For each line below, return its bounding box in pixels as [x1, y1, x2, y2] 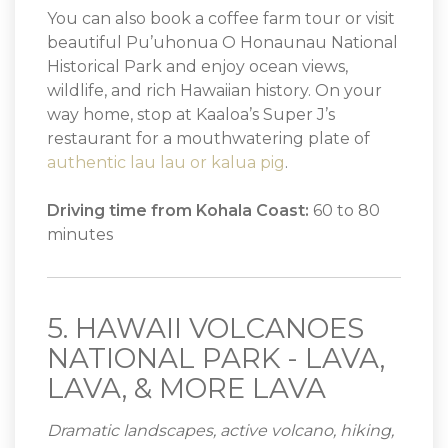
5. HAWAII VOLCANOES [47, 310, 364, 345]
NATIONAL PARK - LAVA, [47, 340, 385, 375]
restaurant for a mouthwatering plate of [47, 128, 370, 148]
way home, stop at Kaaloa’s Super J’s [47, 104, 335, 124]
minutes [47, 224, 113, 244]
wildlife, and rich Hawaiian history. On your [47, 80, 382, 100]
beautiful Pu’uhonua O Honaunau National [47, 32, 398, 52]
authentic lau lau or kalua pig [47, 152, 285, 172]
